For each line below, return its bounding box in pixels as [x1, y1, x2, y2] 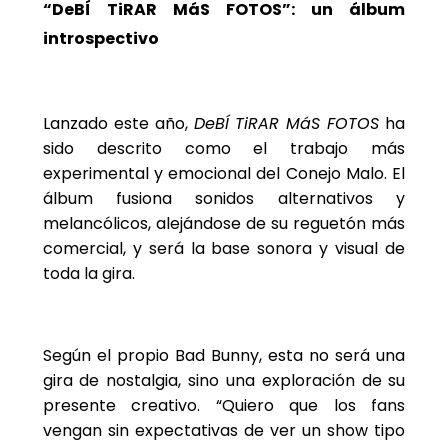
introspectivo [42, 26, 159, 50]
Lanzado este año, [42, 112, 194, 136]
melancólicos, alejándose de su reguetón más [42, 212, 406, 236]
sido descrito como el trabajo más [42, 137, 406, 161]
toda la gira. [42, 262, 135, 286]
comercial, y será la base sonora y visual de [42, 237, 406, 261]
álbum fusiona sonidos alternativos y [42, 187, 406, 211]
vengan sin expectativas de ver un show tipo [42, 419, 406, 443]
